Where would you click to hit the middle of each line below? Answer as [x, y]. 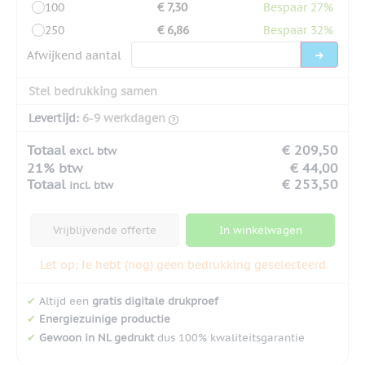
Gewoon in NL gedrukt [97, 338]
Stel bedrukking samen [93, 91]
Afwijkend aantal [74, 55]
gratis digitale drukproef [155, 301]
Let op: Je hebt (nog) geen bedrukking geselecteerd [182, 264]
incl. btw [91, 185]
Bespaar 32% [298, 30]
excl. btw [93, 151]
